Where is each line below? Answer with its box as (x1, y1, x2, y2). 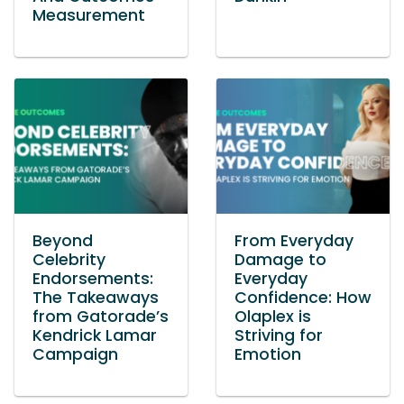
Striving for (234, 325, 323, 346)
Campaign (32, 344, 118, 365)
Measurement (32, 5, 145, 26)
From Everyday (234, 230, 353, 252)
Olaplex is (234, 306, 311, 327)
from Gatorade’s (32, 306, 169, 327)
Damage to (234, 249, 326, 271)
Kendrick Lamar (32, 325, 157, 346)
